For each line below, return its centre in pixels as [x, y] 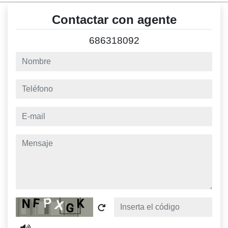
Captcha [34, 204]
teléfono [33, 86]
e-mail [28, 113]
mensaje [34, 141]
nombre [32, 59]
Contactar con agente [114, 20]
